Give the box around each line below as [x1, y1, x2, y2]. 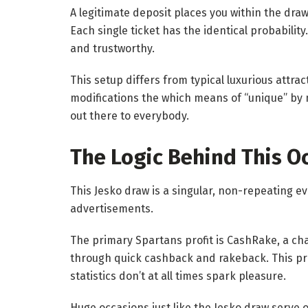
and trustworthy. [70, 41, 155, 55]
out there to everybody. [70, 109, 189, 122]
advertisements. [70, 202, 153, 216]
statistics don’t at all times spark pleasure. [70, 269, 286, 283]
